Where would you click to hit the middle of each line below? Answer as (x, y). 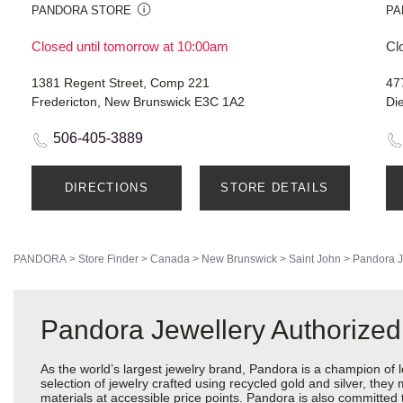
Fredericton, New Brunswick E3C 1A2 (138, 102)
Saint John (315, 260)
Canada (170, 260)
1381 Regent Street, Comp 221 (121, 83)
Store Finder (108, 260)
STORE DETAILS (275, 188)
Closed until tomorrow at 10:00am (130, 47)
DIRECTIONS (106, 188)
